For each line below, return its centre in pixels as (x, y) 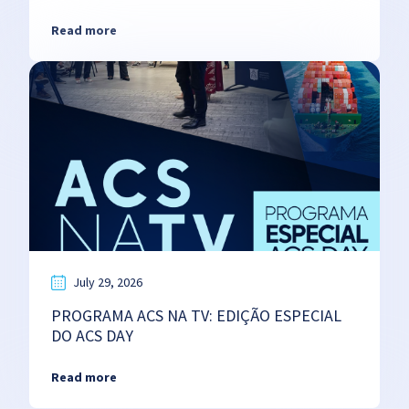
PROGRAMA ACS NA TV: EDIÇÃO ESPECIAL (196, 315)
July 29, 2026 (108, 282)
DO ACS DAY (92, 336)
